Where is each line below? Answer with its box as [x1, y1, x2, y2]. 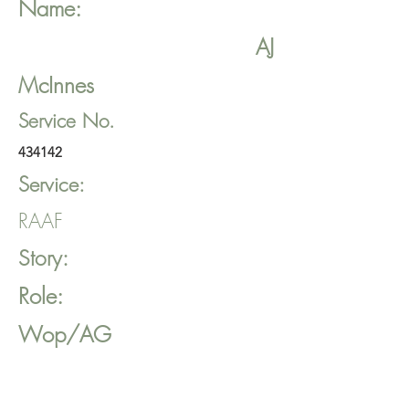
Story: [18, 244, 68, 272]
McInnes [18, 70, 94, 100]
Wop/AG [18, 320, 111, 349]
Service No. [18, 109, 115, 133]
